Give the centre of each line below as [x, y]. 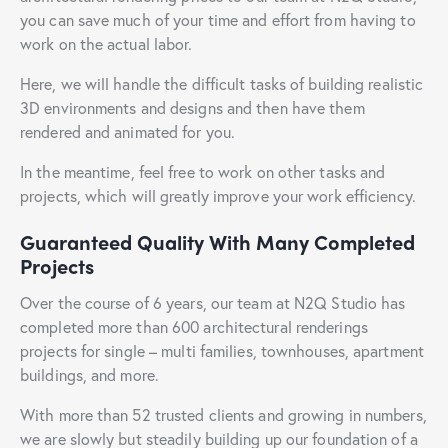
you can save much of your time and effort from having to [218, 19]
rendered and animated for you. [128, 131]
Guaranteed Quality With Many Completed [217, 241]
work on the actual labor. [106, 43]
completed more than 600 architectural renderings [194, 326]
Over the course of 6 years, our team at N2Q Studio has [213, 302]
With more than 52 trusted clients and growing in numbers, [223, 414]
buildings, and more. [89, 374]
